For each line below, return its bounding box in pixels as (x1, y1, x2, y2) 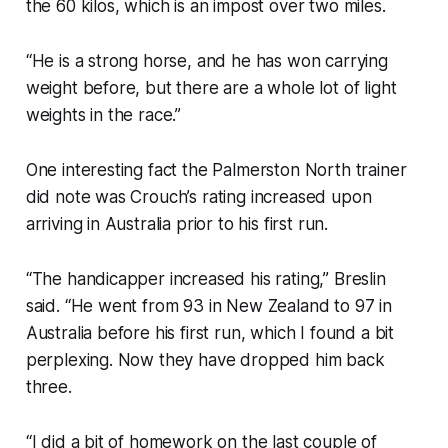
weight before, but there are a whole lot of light (25, 77, 397, 98)
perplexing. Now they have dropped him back (25, 349, 385, 370)
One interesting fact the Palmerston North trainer (25, 159, 407, 180)
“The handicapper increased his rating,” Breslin (25, 268, 386, 289)
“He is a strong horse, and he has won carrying (25, 50, 388, 71)
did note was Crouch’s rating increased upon (25, 186, 372, 207)
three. (25, 376, 72, 397)
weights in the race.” (25, 104, 182, 125)
